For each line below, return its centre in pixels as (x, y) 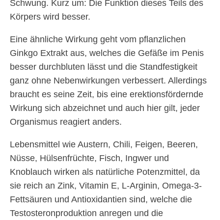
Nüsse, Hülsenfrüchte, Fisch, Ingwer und (89, 158)
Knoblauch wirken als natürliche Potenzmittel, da (105, 172)
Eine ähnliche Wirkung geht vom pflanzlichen (98, 40)
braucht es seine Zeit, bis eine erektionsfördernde (107, 95)
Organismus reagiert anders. (66, 122)
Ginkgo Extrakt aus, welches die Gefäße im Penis (107, 53)
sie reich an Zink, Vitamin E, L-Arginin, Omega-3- (106, 186)
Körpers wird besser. (50, 17)
